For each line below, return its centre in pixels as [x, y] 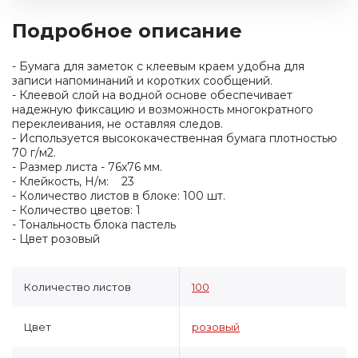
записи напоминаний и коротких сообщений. [142, 81]
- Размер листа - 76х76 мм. [87, 167]
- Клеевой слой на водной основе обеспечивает [152, 95]
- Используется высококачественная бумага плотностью [175, 138]
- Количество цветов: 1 [76, 210]
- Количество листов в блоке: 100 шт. [119, 196]
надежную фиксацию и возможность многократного [163, 109]
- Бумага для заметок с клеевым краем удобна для [158, 66]
